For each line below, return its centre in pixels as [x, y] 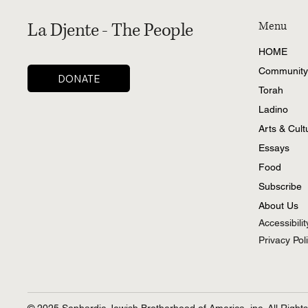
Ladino [274, 110]
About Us [279, 206]
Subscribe [280, 187]
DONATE [79, 78]
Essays [274, 148]
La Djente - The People [110, 30]
